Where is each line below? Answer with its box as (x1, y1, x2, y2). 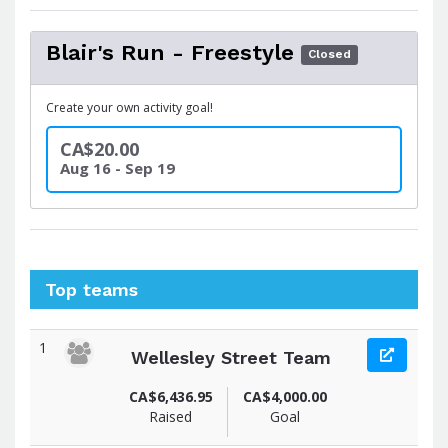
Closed (308, 47, 352, 61)
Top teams (45, 278, 138, 300)
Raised (149, 406, 193, 426)
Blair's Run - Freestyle (46, 39, 294, 65)
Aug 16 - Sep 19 (60, 157, 175, 178)
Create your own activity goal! (46, 98, 213, 116)
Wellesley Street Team (130, 346, 331, 368)
